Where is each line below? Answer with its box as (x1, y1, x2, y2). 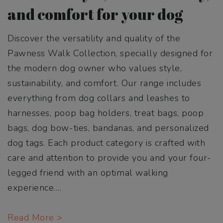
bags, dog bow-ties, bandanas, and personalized (7, 121, 209, 134)
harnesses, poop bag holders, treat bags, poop (7, 107, 204, 119)
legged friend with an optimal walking (7, 166, 168, 179)
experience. (7, 181, 56, 194)
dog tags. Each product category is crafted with (7, 136, 206, 149)
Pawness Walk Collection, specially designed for (7, 47, 213, 59)
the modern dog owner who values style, (7, 62, 182, 74)
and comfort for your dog (7, 3, 183, 24)
